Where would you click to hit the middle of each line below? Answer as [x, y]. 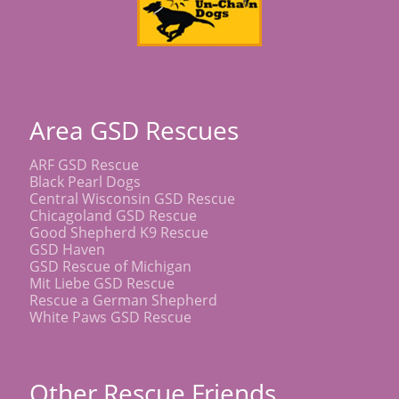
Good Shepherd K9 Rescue [119, 232]
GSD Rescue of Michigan [110, 266]
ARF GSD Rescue [84, 164]
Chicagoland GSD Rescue [113, 215]
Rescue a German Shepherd [123, 300]
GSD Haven [67, 249]
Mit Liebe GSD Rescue [102, 283]
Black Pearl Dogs [85, 181]
